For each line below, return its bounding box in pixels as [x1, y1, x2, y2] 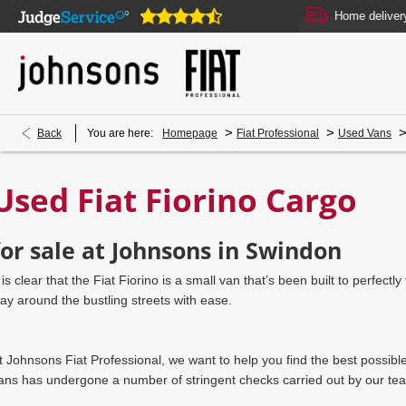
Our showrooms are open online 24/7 [12, 9, 205, 23]
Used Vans [338, 127, 391, 140]
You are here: [87, 127, 153, 140]
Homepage [162, 127, 217, 140]
